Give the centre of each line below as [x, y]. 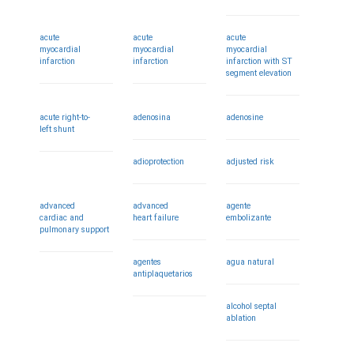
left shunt [57, 129]
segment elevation [259, 73]
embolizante [249, 218]
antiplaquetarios [163, 274]
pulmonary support [74, 230]
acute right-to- [65, 117]
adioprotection [159, 162]
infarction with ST [260, 61]
